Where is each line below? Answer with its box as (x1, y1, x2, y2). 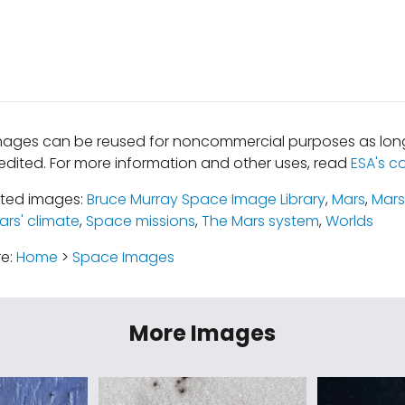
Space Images (71, 247, 174, 268)
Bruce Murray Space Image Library (86, 189, 325, 210)
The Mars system (201, 211, 319, 231)
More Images (129, 318, 276, 348)
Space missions (85, 211, 195, 231)
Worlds (325, 211, 373, 231)
